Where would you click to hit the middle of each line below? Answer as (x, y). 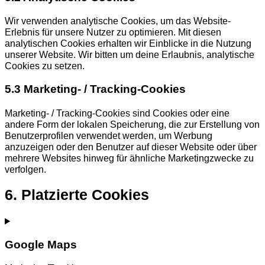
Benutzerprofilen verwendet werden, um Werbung (109, 135)
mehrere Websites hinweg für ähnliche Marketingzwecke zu (129, 158)
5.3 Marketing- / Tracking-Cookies (95, 89)
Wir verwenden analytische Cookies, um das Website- (118, 21)
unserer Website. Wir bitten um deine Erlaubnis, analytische (130, 55)
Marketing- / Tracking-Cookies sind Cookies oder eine (117, 113)
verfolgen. (25, 169)
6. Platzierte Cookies (77, 195)
